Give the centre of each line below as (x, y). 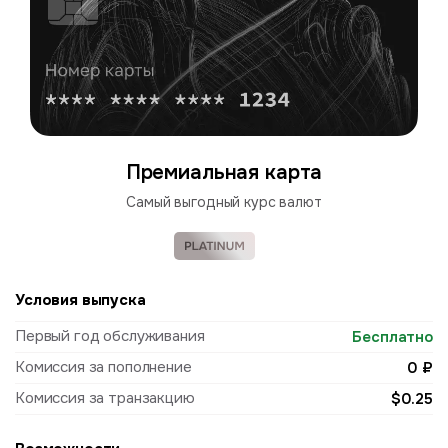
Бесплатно (392, 336)
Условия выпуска (80, 299)
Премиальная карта (224, 172)
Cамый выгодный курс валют (224, 202)
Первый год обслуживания (110, 336)
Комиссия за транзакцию (105, 398)
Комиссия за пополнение (103, 367)
